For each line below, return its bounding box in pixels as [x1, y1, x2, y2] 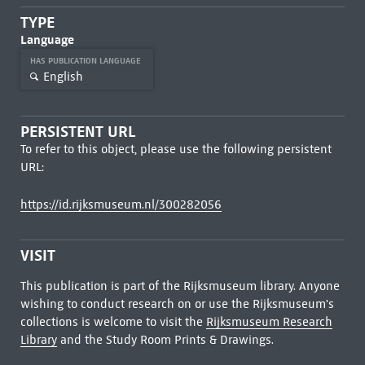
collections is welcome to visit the [20, 314, 206, 329]
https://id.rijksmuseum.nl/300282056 [20, 197, 222, 212]
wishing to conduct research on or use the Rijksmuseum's [20, 297, 334, 311]
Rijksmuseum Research [205, 314, 332, 329]
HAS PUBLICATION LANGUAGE [29, 55, 143, 66]
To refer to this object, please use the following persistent [20, 142, 332, 156]
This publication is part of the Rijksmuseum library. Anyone [20, 279, 340, 293]
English [42, 68, 83, 84]
